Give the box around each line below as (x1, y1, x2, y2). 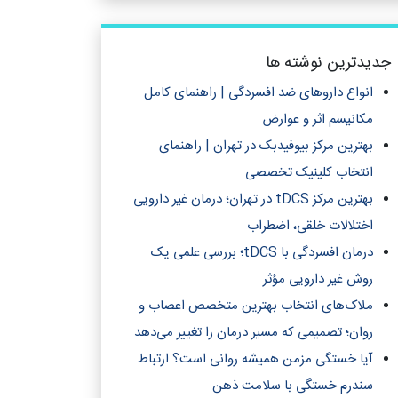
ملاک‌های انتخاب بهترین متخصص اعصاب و (139, 295, 373, 317)
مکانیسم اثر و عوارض (262, 108, 373, 131)
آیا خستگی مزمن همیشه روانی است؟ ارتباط (138, 348, 373, 370)
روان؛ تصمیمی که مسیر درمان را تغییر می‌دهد (134, 322, 373, 344)
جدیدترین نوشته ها (266, 50, 391, 76)
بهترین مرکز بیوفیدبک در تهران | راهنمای (159, 135, 373, 157)
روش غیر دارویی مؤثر (263, 268, 373, 291)
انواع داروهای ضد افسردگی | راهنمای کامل (144, 82, 373, 104)
